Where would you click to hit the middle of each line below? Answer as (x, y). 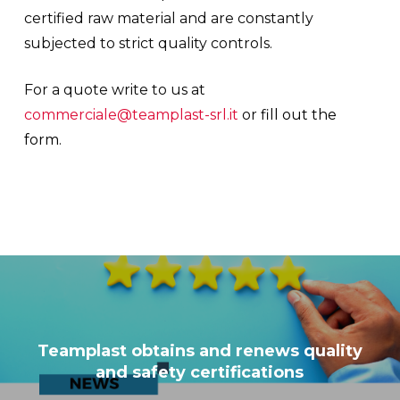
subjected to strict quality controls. (148, 43)
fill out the (298, 115)
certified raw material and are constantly (168, 18)
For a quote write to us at (114, 90)
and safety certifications (200, 372)
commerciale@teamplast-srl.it (131, 115)
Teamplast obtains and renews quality (200, 351)
